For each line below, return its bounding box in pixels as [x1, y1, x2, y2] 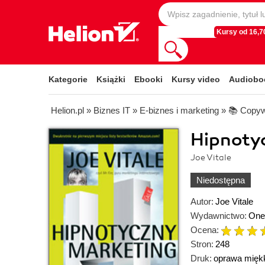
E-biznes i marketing [140, 105, 219, 115]
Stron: [190, 239, 214, 249]
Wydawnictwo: [190, 211, 247, 221]
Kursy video [172, 75, 220, 84]
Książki [96, 75, 125, 84]
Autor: [190, 196, 214, 206]
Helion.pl [51, 105, 84, 115]
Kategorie [49, 75, 88, 84]
